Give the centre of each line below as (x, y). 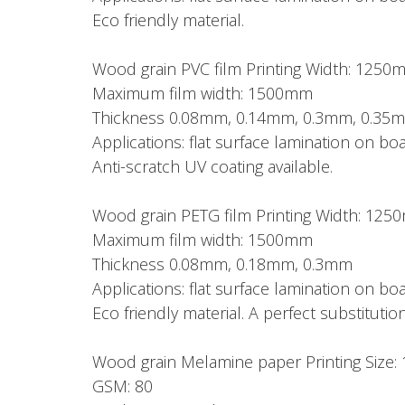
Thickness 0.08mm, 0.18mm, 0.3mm (222, 264)
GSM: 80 (122, 386)
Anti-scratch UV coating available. (212, 166)
